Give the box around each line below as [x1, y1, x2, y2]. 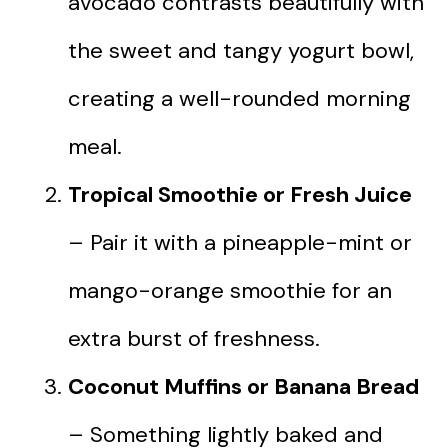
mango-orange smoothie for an [68, 275, 392, 305]
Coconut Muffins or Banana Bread [68, 371, 419, 401]
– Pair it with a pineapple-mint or [68, 227, 412, 257]
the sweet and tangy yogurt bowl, [68, 35, 414, 65]
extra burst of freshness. [68, 323, 320, 353]
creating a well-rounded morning [68, 83, 411, 113]
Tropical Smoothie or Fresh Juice [68, 179, 412, 209]
